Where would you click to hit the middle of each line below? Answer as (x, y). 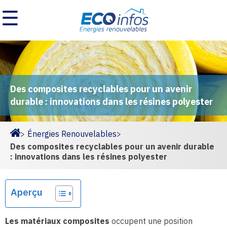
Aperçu (27, 192)
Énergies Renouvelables (72, 134)
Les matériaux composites (57, 221)
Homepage (31, 142)
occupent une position (151, 221)
